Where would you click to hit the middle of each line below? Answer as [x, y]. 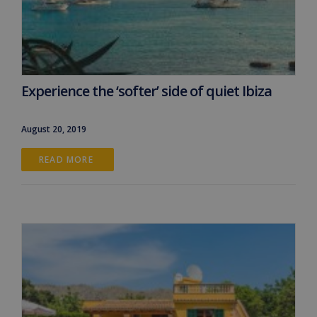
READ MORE [68, 159]
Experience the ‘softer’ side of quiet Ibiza [146, 91]
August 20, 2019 [54, 129]
